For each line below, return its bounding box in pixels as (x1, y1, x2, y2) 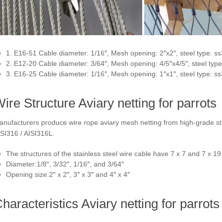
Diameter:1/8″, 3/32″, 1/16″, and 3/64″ (6, 160, 124, 168)
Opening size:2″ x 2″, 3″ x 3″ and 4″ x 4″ (6, 170, 130, 178)
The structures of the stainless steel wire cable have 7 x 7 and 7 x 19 (6, 149, 221, 158)
